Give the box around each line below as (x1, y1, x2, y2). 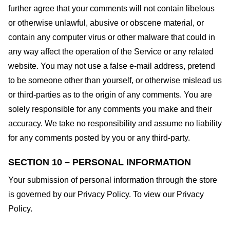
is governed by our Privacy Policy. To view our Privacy (8, 189, 204, 199)
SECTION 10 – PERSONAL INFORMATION (8, 157, 191, 167)
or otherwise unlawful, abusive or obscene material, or (8, 18, 204, 27)
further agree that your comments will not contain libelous (8, 4, 215, 13)
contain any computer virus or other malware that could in (8, 32, 215, 42)
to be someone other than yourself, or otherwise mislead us (8, 75, 222, 85)
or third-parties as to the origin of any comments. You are (8, 90, 212, 99)
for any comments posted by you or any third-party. (8, 133, 190, 142)
